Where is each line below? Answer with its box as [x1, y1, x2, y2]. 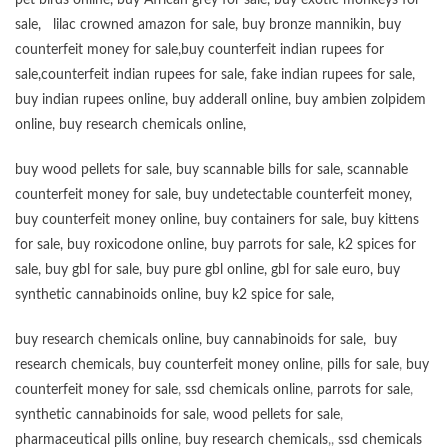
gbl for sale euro [271, 263, 370, 278]
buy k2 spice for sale [205, 288, 331, 303]
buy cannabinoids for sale [206, 333, 363, 348]
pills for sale [327, 358, 399, 373]
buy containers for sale [204, 213, 344, 228]
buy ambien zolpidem [295, 93, 426, 108]
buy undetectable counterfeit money [185, 188, 409, 203]
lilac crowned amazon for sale [53, 18, 235, 33]
